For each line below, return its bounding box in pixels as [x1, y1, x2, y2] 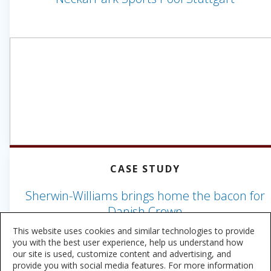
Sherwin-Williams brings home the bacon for [25, 188, 265, 204]
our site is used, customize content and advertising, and [13, 248, 231, 260]
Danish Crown [108, 203, 183, 220]
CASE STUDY [110, 162, 180, 175]
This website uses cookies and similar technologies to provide [13, 225, 255, 237]
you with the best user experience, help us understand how [13, 237, 243, 248]
